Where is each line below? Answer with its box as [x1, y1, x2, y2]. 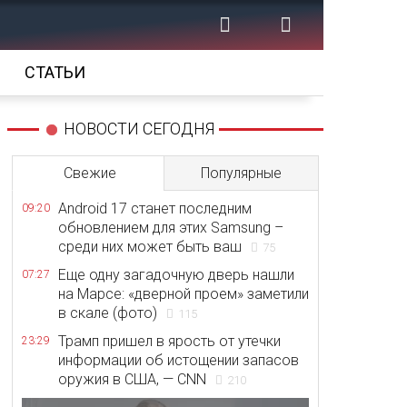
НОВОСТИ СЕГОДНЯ [63, 119, 214, 138]
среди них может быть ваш [58, 238, 242, 255]
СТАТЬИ [25, 63, 85, 82]
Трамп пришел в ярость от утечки [58, 333, 281, 350]
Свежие [63, 164, 116, 182]
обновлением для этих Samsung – [58, 219, 283, 236]
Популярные [201, 164, 282, 182]
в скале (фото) [58, 304, 157, 322]
